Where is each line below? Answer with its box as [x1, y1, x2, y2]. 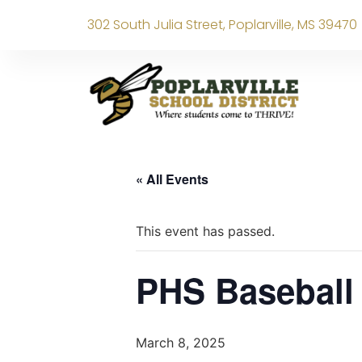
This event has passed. [136, 223, 275, 239]
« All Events [136, 170, 208, 188]
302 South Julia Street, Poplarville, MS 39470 [86, 15, 357, 34]
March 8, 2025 [136, 335, 225, 351]
